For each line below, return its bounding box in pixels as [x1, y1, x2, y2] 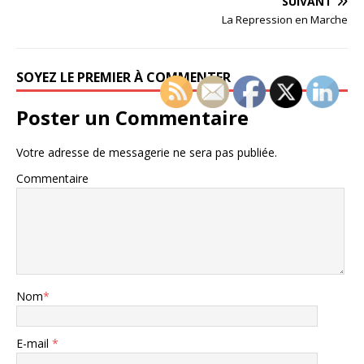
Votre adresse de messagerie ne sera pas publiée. [16, 145, 277, 160]
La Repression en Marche [222, 12, 348, 27]
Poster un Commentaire [16, 104, 249, 131]
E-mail [16, 336, 52, 351]
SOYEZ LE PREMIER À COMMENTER [16, 68, 231, 86]
